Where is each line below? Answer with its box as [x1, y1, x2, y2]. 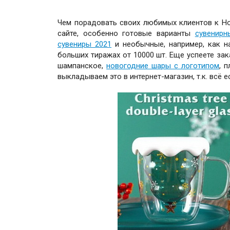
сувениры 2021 [57, 39, 112, 49]
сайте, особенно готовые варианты [57, 28, 195, 38]
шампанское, [57, 61, 107, 70]
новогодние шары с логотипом [106, 61, 220, 70]
